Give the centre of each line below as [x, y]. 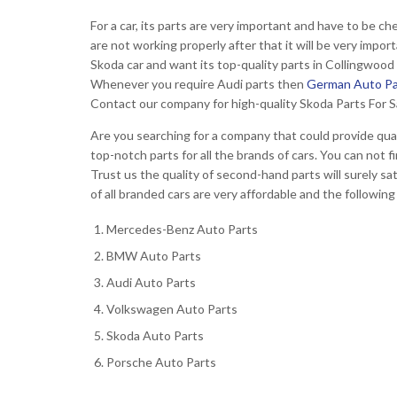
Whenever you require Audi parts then [198, 84]
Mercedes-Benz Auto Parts [183, 230]
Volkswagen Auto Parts [172, 309]
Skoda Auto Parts [156, 336]
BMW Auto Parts [154, 256]
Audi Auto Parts [152, 283]
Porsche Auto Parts [162, 362]
